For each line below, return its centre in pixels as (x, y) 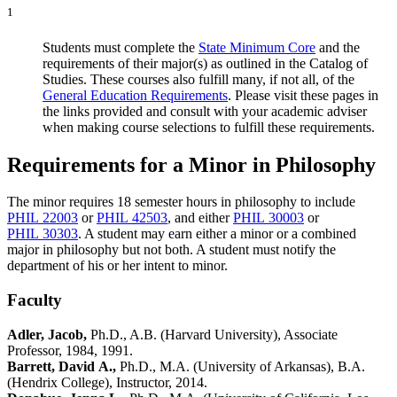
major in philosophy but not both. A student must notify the (171, 250)
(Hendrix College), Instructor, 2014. (107, 382)
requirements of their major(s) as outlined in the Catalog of (205, 63)
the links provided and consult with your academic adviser (205, 111)
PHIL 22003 (43, 218)
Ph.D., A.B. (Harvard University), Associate (212, 334)
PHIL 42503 (132, 218)
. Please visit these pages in (303, 95)
